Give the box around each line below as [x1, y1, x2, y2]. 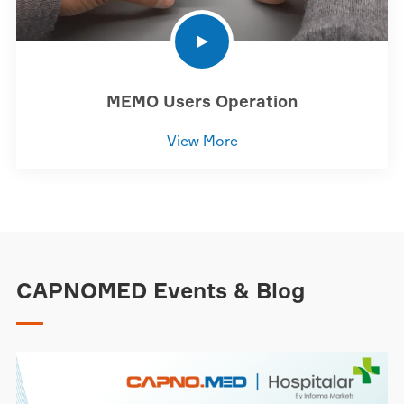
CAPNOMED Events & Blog [15, 276, 305, 304]
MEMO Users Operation [106, 90, 298, 111]
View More [166, 131, 238, 150]
